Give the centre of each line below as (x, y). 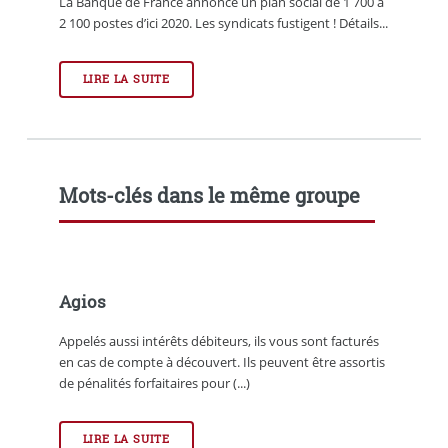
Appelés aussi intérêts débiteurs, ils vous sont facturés (218, 341)
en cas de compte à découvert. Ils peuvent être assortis (221, 362)
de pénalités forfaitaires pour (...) (154, 383)
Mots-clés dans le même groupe (209, 195)
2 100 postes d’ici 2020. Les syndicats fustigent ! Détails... (223, 23)
